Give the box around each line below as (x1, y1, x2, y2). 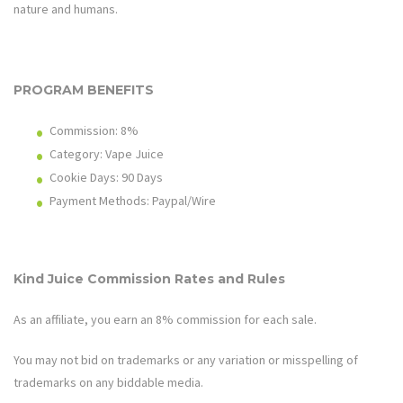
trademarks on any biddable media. (13, 373, 203, 390)
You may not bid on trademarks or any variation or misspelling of (13, 351, 358, 368)
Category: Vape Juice (49, 145, 164, 162)
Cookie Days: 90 (49, 168, 134, 185)
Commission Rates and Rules (87, 270, 285, 287)
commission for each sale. (174, 310, 319, 327)
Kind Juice (13, 270, 87, 287)
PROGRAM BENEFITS (13, 81, 154, 98)
